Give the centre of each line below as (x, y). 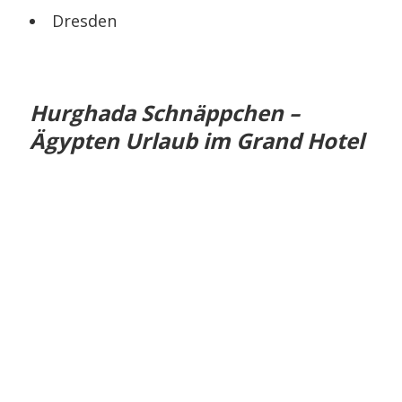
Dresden (85, 20)
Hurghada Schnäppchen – (165, 112)
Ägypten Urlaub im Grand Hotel (197, 140)
